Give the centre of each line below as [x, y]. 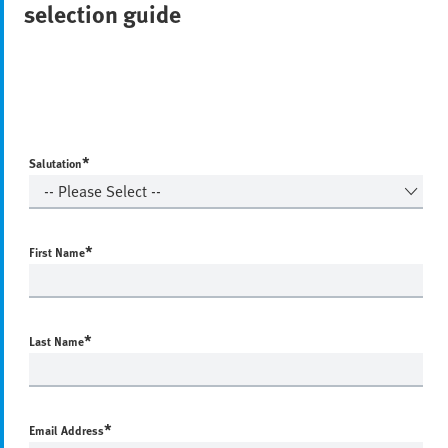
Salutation [55, 162]
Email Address [66, 429]
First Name [57, 251]
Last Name [56, 340]
